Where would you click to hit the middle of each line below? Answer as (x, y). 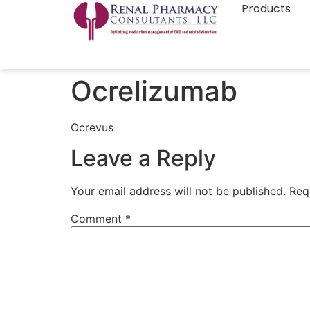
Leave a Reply (143, 158)
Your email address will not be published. (178, 191)
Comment (98, 219)
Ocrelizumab (154, 91)
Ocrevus (92, 127)
